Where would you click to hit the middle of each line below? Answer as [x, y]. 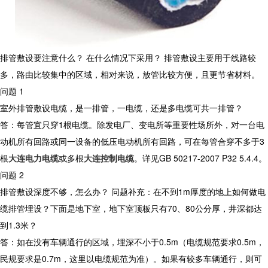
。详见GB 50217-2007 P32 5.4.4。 [200, 158]
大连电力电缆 [33, 158]
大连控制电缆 [109, 158]
